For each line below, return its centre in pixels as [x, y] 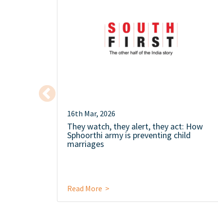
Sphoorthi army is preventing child [129, 135]
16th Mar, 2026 [91, 113]
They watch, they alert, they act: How [135, 126]
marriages [86, 144]
